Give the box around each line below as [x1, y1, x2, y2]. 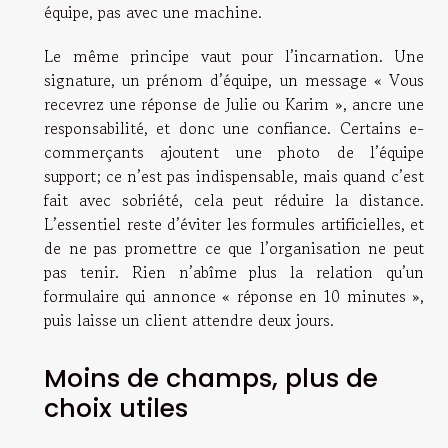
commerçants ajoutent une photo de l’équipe [44, 140, 424, 165]
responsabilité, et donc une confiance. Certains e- [44, 116, 424, 141]
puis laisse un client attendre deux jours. [44, 308, 334, 333]
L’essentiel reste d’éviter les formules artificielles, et [44, 212, 424, 237]
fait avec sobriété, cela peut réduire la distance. [44, 188, 424, 213]
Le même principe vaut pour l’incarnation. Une [44, 44, 424, 69]
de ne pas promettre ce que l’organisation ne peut [44, 236, 424, 261]
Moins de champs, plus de [44, 360, 378, 396]
